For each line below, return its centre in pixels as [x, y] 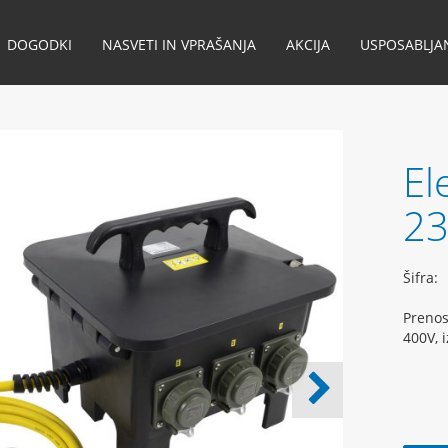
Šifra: [421, 277]
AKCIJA [307, 44]
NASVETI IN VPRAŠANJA [178, 44]
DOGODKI [39, 44]
